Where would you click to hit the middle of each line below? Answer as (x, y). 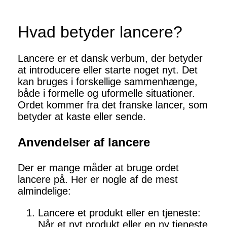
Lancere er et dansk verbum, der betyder (110, 59)
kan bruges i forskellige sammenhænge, (108, 82)
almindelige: (44, 191)
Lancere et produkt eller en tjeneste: (119, 213)
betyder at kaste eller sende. (82, 117)
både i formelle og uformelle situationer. (106, 93)
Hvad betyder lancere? (100, 32)
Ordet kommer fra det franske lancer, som (113, 105)
